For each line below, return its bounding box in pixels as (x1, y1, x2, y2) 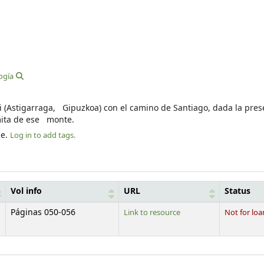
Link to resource (124, 206, 180, 218)
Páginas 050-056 (11, 206, 75, 219)
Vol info (11, 185, 42, 197)
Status (225, 185, 250, 197)
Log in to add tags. (10, 130, 75, 141)
